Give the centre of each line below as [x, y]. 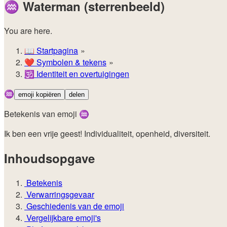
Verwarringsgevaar [59, 194]
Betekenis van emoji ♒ [47, 114]
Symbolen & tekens [70, 62]
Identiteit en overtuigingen [82, 74]
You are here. [28, 31]
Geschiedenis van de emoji [74, 206]
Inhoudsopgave [49, 158]
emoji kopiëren [40, 95]
